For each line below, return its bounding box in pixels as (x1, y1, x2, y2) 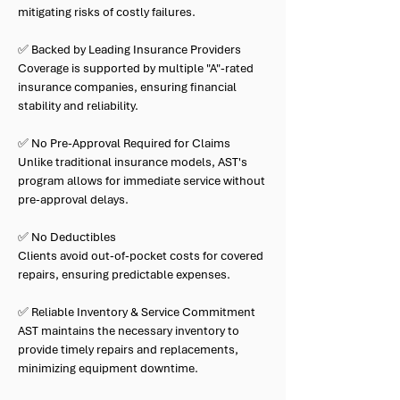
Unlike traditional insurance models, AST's (18, 154, 247, 170)
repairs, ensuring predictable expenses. (18, 267, 230, 282)
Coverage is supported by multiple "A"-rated (18, 61, 254, 76)
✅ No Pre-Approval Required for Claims (18, 136, 230, 151)
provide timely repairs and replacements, (18, 342, 238, 357)
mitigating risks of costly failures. (18, 4, 196, 20)
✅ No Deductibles (18, 229, 116, 245)
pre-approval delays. (18, 192, 129, 207)
